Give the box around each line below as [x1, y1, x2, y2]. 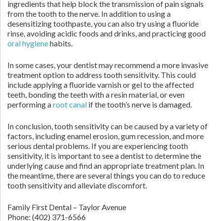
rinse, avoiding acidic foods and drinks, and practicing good [7, 29, 206, 38]
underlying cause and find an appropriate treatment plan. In [7, 161, 204, 170]
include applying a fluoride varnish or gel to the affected [7, 80, 194, 89]
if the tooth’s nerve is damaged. [87, 100, 192, 109]
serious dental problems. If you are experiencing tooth [7, 141, 188, 150]
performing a [7, 100, 53, 109]
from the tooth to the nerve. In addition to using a [7, 9, 171, 18]
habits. [48, 38, 73, 48]
